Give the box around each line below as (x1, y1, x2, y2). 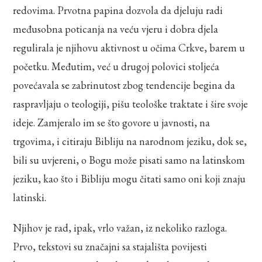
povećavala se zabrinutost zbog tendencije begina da (13, 78, 236, 92)
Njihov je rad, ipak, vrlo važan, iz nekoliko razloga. (13, 220, 227, 235)
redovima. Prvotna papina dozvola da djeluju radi (13, 3, 223, 17)
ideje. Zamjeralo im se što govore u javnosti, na (13, 115, 211, 129)
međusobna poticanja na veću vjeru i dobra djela (13, 22, 219, 36)
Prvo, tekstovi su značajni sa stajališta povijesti (13, 239, 208, 253)
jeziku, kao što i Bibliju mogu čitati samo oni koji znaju (13, 171, 246, 185)
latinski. (13, 190, 47, 204)
